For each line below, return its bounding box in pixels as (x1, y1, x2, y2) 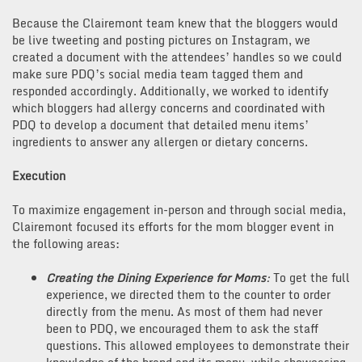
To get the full (270, 267, 350, 287)
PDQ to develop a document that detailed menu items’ (12, 115, 309, 134)
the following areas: (12, 234, 120, 253)
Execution (12, 166, 65, 185)
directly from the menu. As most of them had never (46, 301, 322, 321)
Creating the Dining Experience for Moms (46, 267, 266, 287)
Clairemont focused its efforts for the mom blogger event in (12, 217, 334, 236)
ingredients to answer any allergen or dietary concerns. (12, 132, 308, 151)
